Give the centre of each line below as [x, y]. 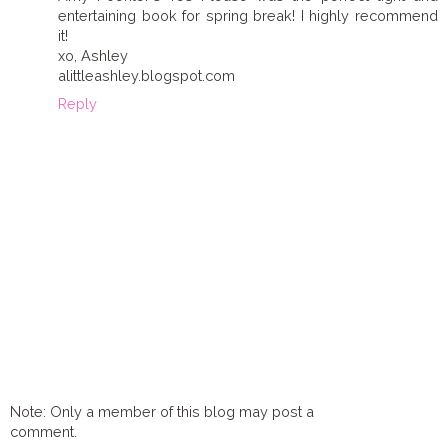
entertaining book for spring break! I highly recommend [248, 16]
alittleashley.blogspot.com [146, 76]
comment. [43, 431]
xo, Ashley [93, 56]
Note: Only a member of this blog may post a [162, 411]
